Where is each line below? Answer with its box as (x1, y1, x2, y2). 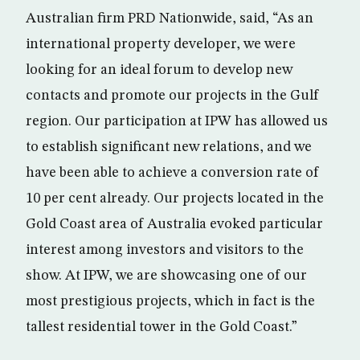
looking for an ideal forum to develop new (26, 63, 292, 77)
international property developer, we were (26, 37, 296, 51)
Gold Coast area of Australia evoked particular (26, 217, 323, 231)
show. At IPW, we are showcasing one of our (26, 268, 307, 283)
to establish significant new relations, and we (26, 140, 312, 154)
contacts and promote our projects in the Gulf (26, 88, 319, 103)
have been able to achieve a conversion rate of (26, 166, 319, 180)
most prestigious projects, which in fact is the (26, 294, 315, 309)
